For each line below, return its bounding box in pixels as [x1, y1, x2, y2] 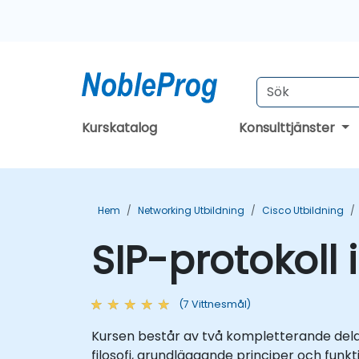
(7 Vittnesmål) [179, 297, 251, 311]
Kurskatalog [82, 119, 157, 137]
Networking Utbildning [138, 204, 244, 217]
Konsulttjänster [239, 119, 339, 137]
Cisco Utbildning [262, 204, 344, 217]
